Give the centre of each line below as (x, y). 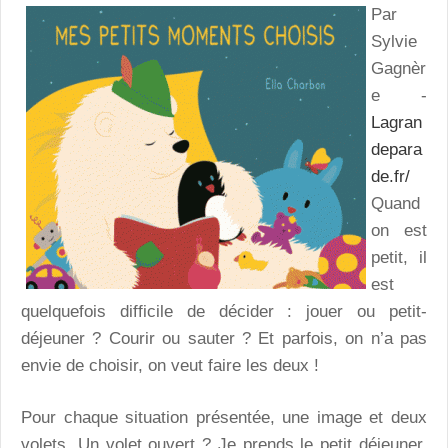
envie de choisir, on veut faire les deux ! (170, 365)
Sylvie (394, 41)
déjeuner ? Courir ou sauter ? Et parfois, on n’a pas (224, 338)
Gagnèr (398, 68)
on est (399, 230)
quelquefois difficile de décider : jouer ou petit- (224, 311)
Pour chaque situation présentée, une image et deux (224, 418)
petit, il (399, 257)
